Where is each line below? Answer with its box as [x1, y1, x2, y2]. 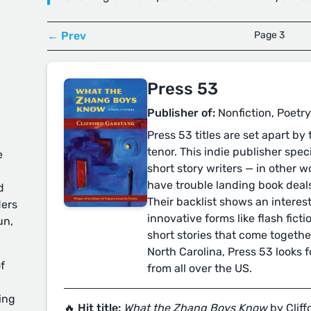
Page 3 [254, 29, 285, 41]
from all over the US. [147, 262, 252, 275]
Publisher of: [147, 106, 215, 119]
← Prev [47, 29, 86, 42]
